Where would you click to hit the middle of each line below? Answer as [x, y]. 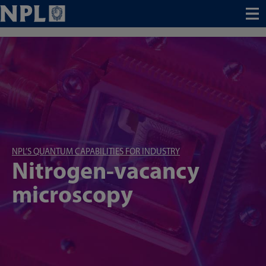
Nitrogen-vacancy [106, 170]
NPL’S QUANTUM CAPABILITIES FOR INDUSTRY [96, 151]
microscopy [72, 194]
